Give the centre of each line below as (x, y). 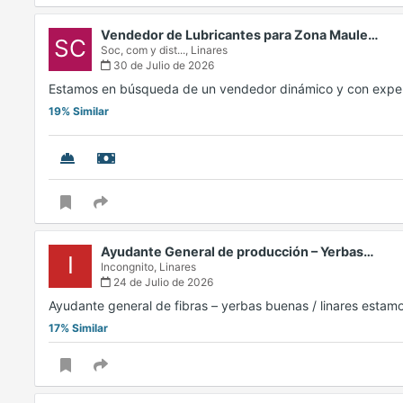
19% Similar (79, 112)
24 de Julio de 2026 (162, 282)
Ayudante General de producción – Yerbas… (237, 252)
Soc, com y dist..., (146, 50)
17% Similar (78, 328)
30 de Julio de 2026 (162, 66)
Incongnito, (130, 267)
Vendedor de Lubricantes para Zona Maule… (240, 35)
